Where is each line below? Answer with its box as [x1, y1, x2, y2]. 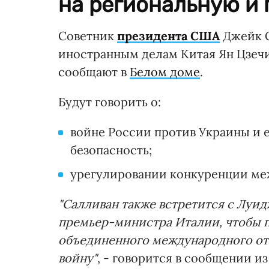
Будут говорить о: [58, 94, 161, 110]
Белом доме [130, 64, 200, 80]
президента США [117, 28, 220, 44]
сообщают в [58, 64, 130, 80]
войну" [58, 250, 97, 266]
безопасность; [70, 142, 152, 158]
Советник [58, 28, 117, 44]
